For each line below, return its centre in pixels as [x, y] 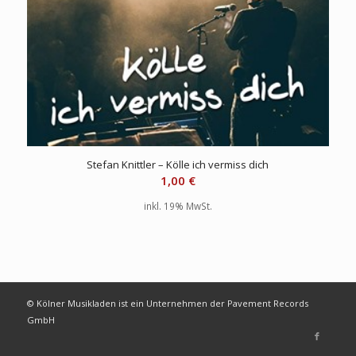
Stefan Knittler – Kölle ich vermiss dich [178, 164]
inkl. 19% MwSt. [178, 205]
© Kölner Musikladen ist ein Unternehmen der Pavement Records [167, 303]
